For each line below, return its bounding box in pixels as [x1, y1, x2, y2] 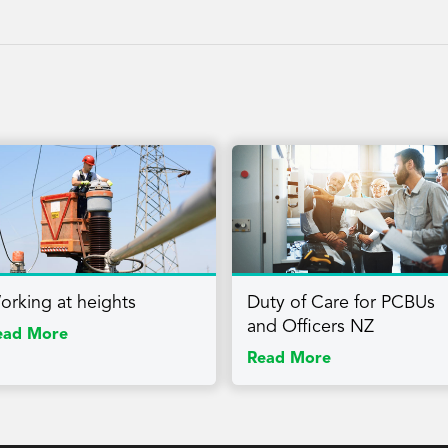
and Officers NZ [246, 318, 374, 337]
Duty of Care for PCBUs [246, 294, 435, 313]
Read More [246, 351, 331, 368]
